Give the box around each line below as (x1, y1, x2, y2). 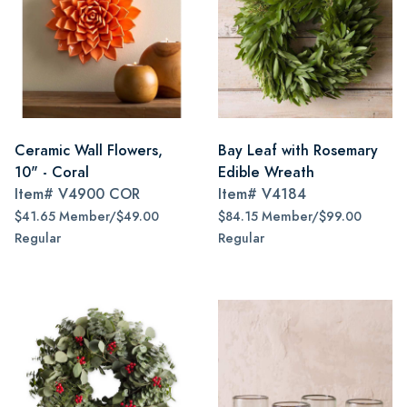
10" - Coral (15, 162, 89, 183)
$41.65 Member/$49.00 (15, 208, 159, 225)
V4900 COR (58, 184, 140, 204)
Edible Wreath (218, 162, 314, 183)
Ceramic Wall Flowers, (15, 140, 163, 161)
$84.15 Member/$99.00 (218, 208, 362, 225)
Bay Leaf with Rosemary (218, 140, 378, 161)
